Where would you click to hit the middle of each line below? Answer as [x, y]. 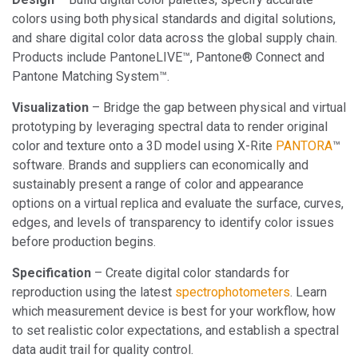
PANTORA [304, 145]
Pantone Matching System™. [91, 76]
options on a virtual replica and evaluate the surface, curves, [178, 203]
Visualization [50, 107]
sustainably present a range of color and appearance [158, 184]
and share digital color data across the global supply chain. [175, 38]
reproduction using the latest [93, 292]
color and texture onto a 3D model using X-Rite [144, 145]
